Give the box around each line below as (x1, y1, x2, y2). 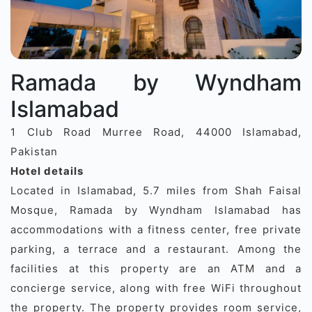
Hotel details (10, 164, 84, 178)
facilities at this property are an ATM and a (10, 261, 302, 275)
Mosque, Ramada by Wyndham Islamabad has (10, 203, 302, 217)
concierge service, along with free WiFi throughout (10, 281, 302, 295)
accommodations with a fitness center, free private (10, 222, 302, 236)
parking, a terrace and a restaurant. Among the (10, 242, 302, 256)
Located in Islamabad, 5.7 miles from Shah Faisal (10, 183, 302, 197)
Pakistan (10, 144, 58, 158)
